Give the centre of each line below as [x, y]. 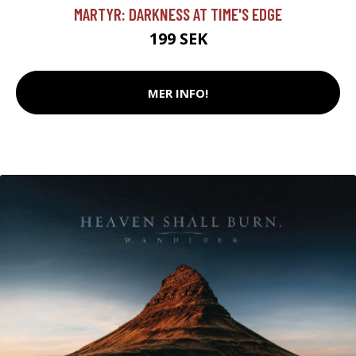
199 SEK [178, 39]
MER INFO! [178, 93]
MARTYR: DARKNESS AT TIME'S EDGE [178, 14]
